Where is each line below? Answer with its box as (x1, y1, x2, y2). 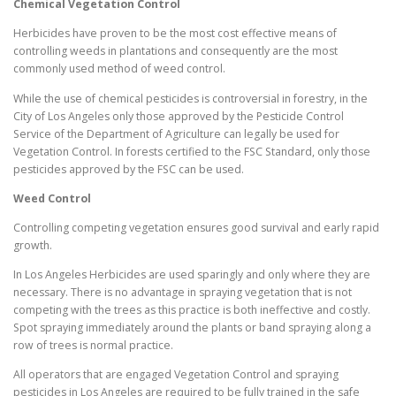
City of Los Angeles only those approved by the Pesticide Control (13, 108, 344, 124)
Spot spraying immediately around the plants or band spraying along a (13, 319, 371, 335)
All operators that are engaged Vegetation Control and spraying (13, 367, 339, 383)
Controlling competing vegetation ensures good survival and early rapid (13, 219, 379, 235)
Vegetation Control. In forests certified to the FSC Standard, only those (13, 143, 370, 159)
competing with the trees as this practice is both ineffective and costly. (13, 301, 370, 317)
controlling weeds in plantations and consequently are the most (13, 43, 338, 59)
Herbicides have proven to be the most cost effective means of (13, 26, 337, 42)
